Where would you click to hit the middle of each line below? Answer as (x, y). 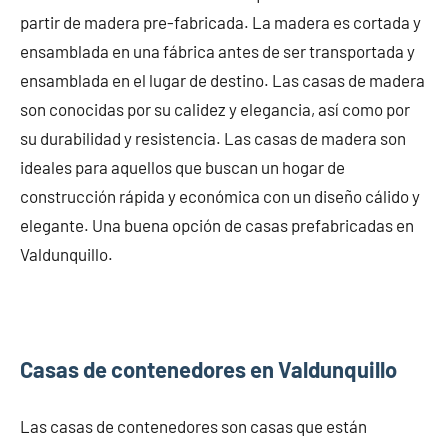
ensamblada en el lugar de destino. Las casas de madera (222, 79)
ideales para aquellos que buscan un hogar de (182, 166)
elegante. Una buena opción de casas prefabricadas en (217, 224)
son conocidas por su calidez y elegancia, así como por (215, 108)
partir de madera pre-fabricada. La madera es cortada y (220, 21)
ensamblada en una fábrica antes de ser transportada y (217, 50)
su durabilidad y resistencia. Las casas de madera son (213, 137)
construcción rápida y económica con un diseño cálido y (220, 195)
